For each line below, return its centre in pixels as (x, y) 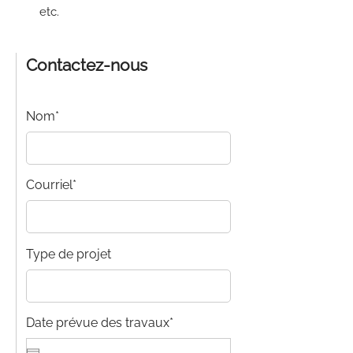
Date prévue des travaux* (100, 323)
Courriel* (51, 185)
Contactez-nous (87, 65)
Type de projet (69, 254)
